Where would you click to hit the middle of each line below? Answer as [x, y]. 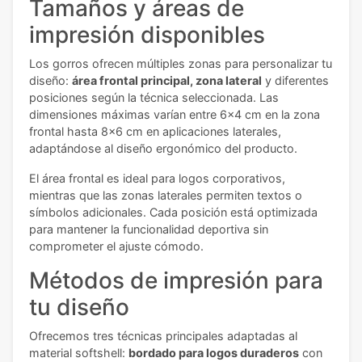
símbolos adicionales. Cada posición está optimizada [173, 212]
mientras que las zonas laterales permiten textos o [166, 195]
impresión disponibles [147, 34]
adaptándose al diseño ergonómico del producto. [163, 148]
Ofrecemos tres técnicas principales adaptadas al [163, 335]
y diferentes [295, 80]
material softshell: [79, 352]
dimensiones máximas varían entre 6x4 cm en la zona [175, 114]
